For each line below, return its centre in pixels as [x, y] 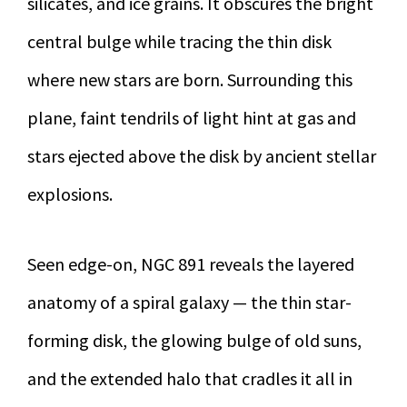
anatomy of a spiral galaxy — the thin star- [189, 303]
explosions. [70, 194]
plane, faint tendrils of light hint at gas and [192, 118]
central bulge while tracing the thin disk [179, 42]
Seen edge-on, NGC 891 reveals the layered [191, 264]
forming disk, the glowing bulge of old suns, [194, 341]
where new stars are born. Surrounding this [190, 80]
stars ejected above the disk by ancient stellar [202, 156]
